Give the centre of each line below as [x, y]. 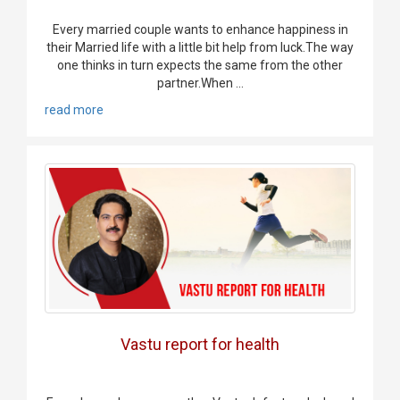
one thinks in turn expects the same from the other [200, 66]
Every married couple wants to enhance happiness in [200, 30]
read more [74, 110]
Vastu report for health [200, 345]
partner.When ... [200, 83]
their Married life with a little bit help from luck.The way [200, 48]
